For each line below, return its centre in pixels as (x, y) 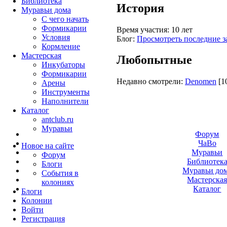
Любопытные (154, 60)
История (140, 8)
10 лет (181, 29)
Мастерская (41, 55)
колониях (58, 182)
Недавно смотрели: (150, 82)
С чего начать (65, 19)
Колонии (37, 200)
